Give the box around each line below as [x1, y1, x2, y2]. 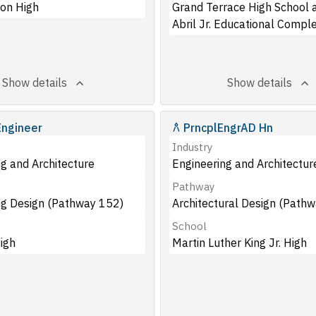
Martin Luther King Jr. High [171, 236, 307, 250]
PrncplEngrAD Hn [183, 121, 273, 135]
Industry [171, 140, 212, 154]
